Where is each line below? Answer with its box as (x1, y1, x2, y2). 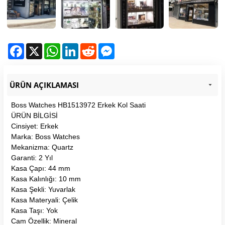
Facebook (24, 43, 51, 51)
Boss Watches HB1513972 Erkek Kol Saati (11, 100, 146, 109)
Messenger (115, 43, 145, 51)
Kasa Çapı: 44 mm (11, 164, 70, 172)
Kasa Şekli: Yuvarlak (11, 185, 75, 193)
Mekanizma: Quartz (11, 143, 73, 151)
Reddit (96, 43, 115, 51)
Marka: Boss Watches (11, 132, 80, 141)
